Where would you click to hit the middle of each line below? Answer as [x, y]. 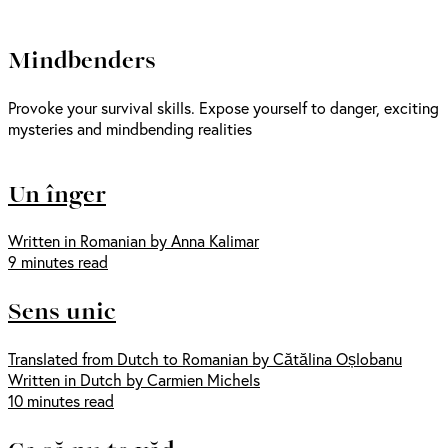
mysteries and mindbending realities [130, 128]
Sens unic [62, 310]
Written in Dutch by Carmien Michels [134, 380]
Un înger [57, 192]
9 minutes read [58, 262]
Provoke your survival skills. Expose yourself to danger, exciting [223, 107]
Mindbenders [82, 58]
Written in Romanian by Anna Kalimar [133, 241]
